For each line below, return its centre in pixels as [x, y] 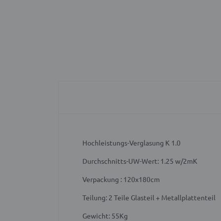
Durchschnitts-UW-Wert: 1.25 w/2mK [140, 161]
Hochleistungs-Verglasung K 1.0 [131, 143]
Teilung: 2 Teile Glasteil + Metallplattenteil [149, 198]
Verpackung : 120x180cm [121, 179]
